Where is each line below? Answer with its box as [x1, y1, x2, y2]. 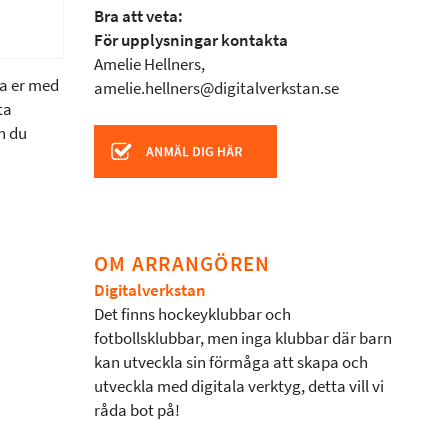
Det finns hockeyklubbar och [94, 303, 291, 326]
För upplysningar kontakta [94, 29, 288, 52]
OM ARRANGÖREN [94, 249, 271, 278]
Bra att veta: [94, 5, 183, 28]
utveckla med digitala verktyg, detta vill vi [94, 375, 384, 398]
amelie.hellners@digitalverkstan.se [94, 77, 339, 100]
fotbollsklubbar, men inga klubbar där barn [94, 327, 392, 350]
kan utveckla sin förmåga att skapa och [94, 351, 368, 374]
